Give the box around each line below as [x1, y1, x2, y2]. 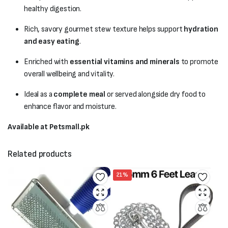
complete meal [53, 90, 106, 99]
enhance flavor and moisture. [24, 102, 117, 111]
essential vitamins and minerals [69, 57, 180, 67]
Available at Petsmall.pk [8, 122, 90, 132]
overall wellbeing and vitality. [24, 69, 115, 79]
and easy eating [24, 37, 79, 46]
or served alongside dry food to [105, 90, 206, 99]
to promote [179, 57, 219, 67]
